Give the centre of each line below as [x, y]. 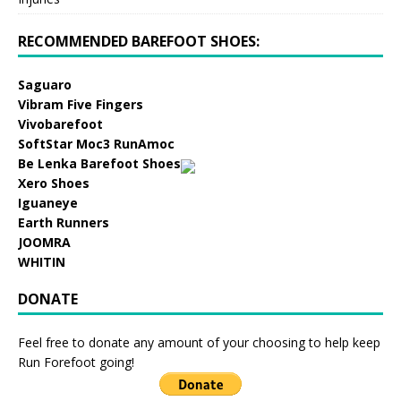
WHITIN [42, 261]
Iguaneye [48, 202]
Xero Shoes [54, 183]
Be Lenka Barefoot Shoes [99, 163]
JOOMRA [44, 242]
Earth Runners [64, 222]
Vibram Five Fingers [81, 104]
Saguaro [45, 84]
